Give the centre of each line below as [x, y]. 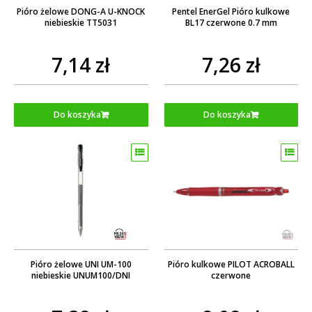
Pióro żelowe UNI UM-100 [81, 264]
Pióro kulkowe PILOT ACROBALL [231, 264]
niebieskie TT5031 [81, 22]
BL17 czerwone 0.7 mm [231, 22]
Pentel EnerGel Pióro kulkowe [231, 11]
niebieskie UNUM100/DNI [81, 275]
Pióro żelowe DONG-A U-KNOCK [81, 11]
